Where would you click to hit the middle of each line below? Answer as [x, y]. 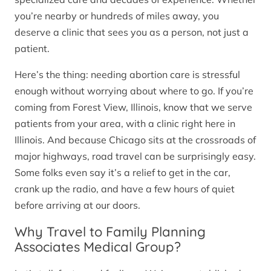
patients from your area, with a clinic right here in [125, 123]
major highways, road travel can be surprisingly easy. [135, 156]
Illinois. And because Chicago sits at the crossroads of [135, 139]
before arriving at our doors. [77, 205]
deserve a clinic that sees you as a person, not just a [132, 32]
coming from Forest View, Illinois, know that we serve [133, 107]
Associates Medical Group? [98, 247]
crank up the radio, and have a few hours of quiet [125, 188]
